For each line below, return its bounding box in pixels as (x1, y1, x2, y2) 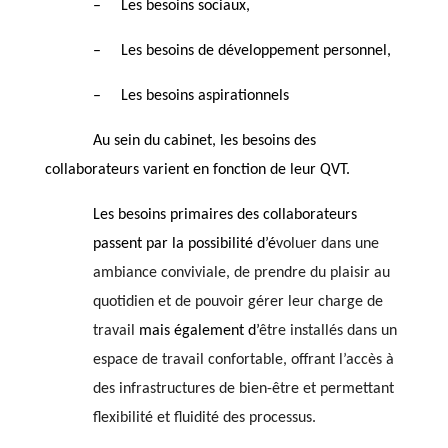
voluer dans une (275, 235, 379, 252)
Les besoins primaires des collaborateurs (92, 206, 357, 223)
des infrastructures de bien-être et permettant (92, 380, 394, 397)
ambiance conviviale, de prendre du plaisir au (92, 264, 390, 281)
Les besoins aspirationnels (120, 87, 289, 104)
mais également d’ (134, 322, 259, 339)
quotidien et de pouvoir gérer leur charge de (92, 293, 383, 310)
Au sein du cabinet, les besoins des (44, 132, 316, 149)
